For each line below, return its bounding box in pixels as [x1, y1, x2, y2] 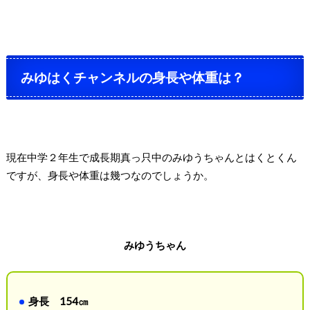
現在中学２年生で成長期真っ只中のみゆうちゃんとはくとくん [6, 150, 297, 163]
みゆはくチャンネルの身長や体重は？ [21, 69, 245, 85]
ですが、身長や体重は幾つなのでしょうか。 [6, 168, 214, 181]
